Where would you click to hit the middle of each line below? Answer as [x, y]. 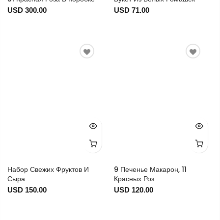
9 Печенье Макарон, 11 [150, 170]
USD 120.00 [133, 190]
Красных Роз [134, 179]
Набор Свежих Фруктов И [48, 170]
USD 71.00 [131, 10]
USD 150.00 [27, 190]
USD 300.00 [27, 10]
